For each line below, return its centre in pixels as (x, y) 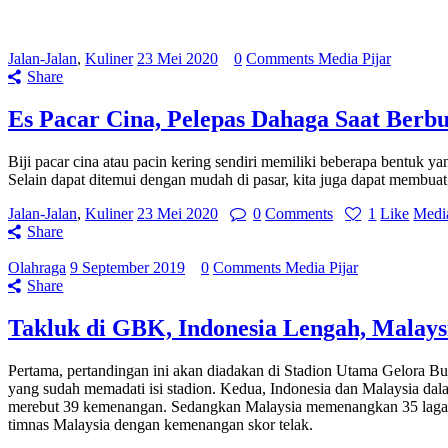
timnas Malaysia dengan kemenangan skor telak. (160, 424)
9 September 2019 (127, 267)
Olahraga (37, 267)
